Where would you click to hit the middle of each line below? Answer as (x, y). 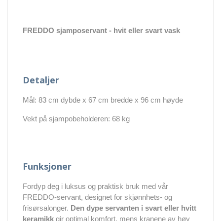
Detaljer (41, 80)
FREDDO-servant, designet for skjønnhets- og (97, 197)
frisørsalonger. (47, 208)
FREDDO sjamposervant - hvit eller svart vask (101, 30)
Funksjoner (47, 166)
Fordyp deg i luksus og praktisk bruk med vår (95, 186)
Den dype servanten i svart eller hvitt (133, 208)
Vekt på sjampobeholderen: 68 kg (76, 118)
